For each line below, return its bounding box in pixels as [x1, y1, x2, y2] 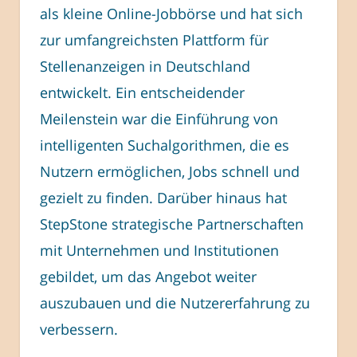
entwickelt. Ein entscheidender [40, 82, 245, 102]
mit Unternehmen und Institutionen [40, 240, 279, 260]
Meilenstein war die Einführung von [40, 108, 278, 128]
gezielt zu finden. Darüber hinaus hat [40, 187, 287, 207]
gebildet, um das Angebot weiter [40, 266, 257, 286]
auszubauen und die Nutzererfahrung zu [40, 292, 310, 312]
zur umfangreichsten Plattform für [40, 29, 269, 49]
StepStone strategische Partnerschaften [40, 214, 304, 233]
